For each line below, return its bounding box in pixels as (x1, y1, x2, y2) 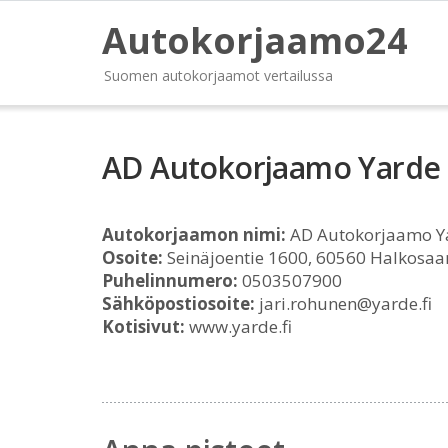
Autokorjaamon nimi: (102, 223, 286, 246)
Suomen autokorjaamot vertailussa (104, 66, 333, 85)
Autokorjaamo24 (102, 16, 408, 65)
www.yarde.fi (185, 315, 292, 338)
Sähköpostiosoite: (102, 292, 255, 315)
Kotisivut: (102, 315, 185, 338)
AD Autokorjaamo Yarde (102, 147, 441, 188)
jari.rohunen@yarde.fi (255, 292, 432, 315)
